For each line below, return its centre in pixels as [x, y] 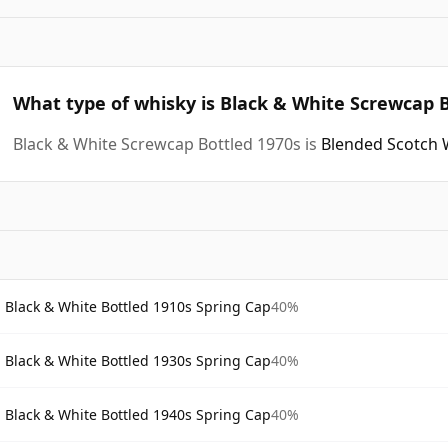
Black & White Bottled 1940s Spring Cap [138, 414]
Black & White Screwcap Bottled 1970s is [167, 143]
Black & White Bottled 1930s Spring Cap [138, 360]
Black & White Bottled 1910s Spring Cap [138, 306]
